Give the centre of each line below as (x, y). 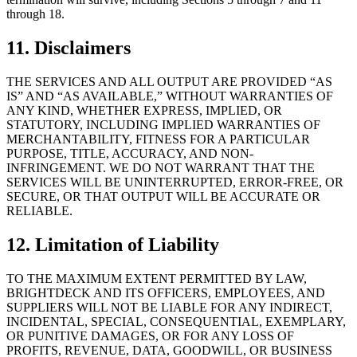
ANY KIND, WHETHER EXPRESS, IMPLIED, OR (144, 110)
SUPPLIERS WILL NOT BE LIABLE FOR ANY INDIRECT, (169, 307)
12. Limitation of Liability (113, 244)
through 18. (35, 14)
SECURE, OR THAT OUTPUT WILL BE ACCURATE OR (163, 196)
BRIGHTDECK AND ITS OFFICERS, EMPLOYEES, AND (166, 292)
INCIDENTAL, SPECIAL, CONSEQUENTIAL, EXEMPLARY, (176, 321)
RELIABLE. (39, 210)
